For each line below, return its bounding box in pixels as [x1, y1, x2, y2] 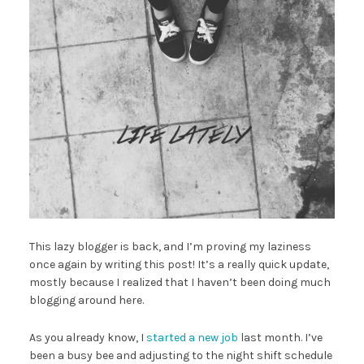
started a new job [145, 331, 238, 345]
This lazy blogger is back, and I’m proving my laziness [28, 240, 311, 254]
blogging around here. [28, 293, 144, 308]
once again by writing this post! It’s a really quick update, [28, 258, 329, 272]
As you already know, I [28, 331, 146, 345]
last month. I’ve [237, 331, 323, 345]
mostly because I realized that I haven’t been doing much [28, 275, 331, 290]
